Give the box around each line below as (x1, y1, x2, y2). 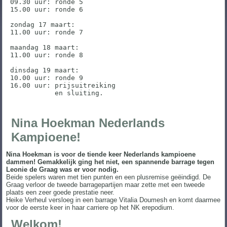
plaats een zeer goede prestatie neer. (6, 188, 115, 196)
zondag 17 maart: (10, 21, 75, 29)
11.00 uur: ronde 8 (10, 51, 83, 59)
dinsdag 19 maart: (10, 66, 79, 74)
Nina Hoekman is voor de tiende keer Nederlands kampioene (6, 150, 196, 158)
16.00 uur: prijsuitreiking (10, 82, 116, 90)
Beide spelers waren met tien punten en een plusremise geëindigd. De (6, 173, 211, 181)
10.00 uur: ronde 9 (10, 74, 83, 82)
